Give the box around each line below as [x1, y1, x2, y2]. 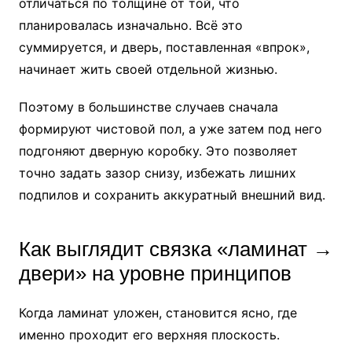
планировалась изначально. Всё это [18, 16, 243, 33]
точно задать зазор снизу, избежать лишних [18, 164, 296, 181]
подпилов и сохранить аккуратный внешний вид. [18, 186, 325, 203]
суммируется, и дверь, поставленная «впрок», [18, 38, 310, 55]
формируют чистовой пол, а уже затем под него [18, 120, 322, 137]
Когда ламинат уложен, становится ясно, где [18, 304, 297, 321]
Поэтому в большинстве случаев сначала [18, 98, 278, 115]
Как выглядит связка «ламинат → [18, 236, 333, 261]
